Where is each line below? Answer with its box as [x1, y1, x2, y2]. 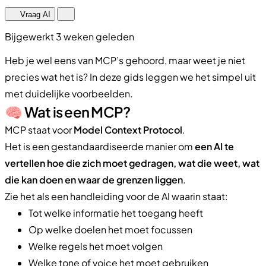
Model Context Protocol [74, 123, 182, 136]
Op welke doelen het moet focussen [28, 223, 192, 236]
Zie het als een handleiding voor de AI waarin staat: [5, 189, 228, 202]
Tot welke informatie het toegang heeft [28, 206, 203, 219]
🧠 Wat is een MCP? [5, 102, 131, 121]
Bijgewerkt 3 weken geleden [5, 30, 134, 43]
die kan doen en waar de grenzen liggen [5, 173, 183, 186]
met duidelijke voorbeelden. [5, 87, 133, 100]
